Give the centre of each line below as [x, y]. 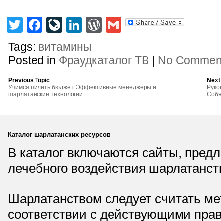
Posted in [34, 60]
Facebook [77, 26]
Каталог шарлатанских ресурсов [59, 134]
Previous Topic [29, 80]
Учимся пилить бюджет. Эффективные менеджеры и [83, 87]
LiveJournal [103, 26]
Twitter [46, 26]
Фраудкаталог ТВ [104, 60]
